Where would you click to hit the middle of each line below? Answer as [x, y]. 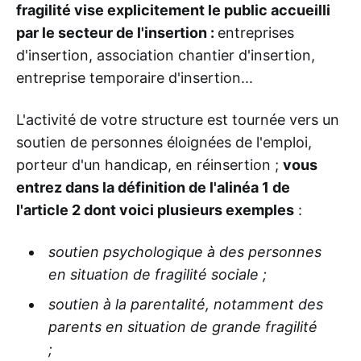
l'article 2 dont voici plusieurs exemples [155, 210]
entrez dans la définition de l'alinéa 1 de [153, 188]
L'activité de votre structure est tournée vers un [178, 120]
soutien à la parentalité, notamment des [185, 305]
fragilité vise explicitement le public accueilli [173, 10]
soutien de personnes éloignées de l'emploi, [164, 143]
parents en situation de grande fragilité [183, 327]
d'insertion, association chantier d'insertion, [166, 56]
